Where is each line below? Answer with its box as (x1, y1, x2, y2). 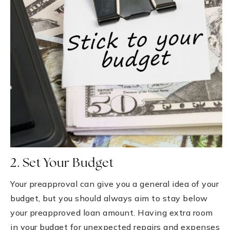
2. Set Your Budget (10, 157, 113, 170)
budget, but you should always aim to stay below (10, 193, 208, 203)
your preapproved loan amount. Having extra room (10, 207, 213, 218)
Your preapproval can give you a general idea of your (10, 178, 219, 189)
